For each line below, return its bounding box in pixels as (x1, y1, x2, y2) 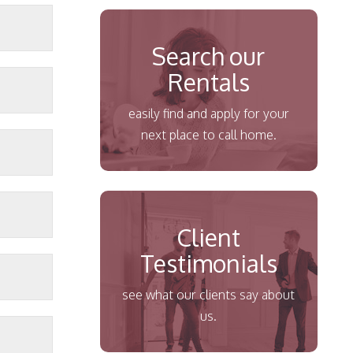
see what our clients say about (122, 286, 295, 303)
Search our (152, 40, 266, 71)
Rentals (167, 66, 250, 97)
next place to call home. (140, 126, 277, 143)
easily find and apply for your (128, 105, 289, 121)
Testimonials (139, 247, 277, 278)
